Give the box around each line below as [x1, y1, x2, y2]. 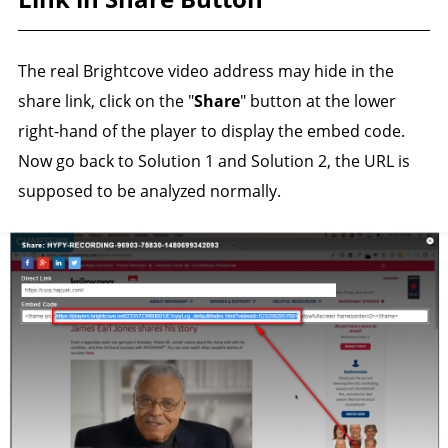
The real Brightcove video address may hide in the [17, 59, 394, 82]
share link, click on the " [17, 89, 194, 112]
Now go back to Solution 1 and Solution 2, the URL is [17, 149, 410, 172]
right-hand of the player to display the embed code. [17, 119, 405, 142]
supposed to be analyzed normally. [17, 179, 281, 202]
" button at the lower [239, 89, 396, 112]
